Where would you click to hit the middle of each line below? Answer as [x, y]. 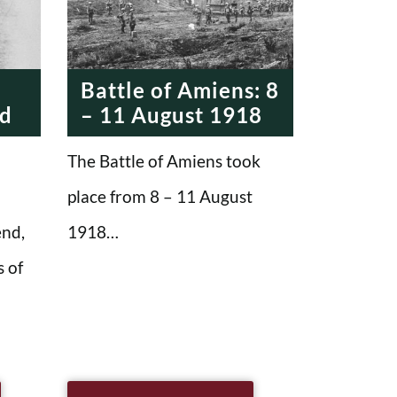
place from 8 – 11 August [160, 196]
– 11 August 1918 [171, 114]
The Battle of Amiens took [164, 160]
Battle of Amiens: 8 [180, 90]
